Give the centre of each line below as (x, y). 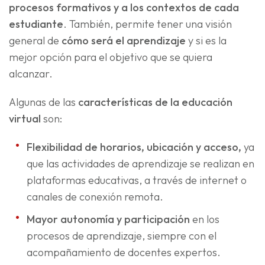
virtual (26, 119)
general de (35, 41)
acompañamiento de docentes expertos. (124, 253)
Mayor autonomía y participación (109, 219)
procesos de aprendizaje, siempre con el (122, 236)
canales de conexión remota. (95, 197)
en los (206, 219)
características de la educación (155, 102)
